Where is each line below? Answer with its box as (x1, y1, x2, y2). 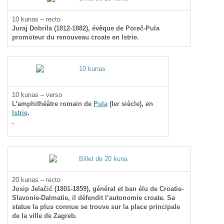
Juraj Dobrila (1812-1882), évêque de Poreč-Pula (12, 24, 159, 32)
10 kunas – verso (12, 91, 62, 98)
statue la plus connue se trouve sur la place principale (12, 203, 180, 210)
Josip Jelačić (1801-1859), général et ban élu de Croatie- (12, 185, 183, 192)
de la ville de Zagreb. (12, 212, 77, 219)
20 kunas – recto (12, 176, 60, 183)
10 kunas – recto (12, 15, 60, 23)
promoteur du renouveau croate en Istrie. (12, 33, 139, 41)
